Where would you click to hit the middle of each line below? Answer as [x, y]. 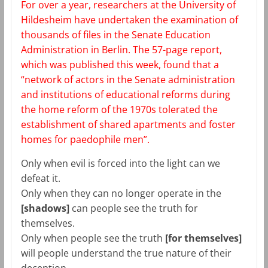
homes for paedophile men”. [85, 139]
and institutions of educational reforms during [125, 94]
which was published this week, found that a [120, 64]
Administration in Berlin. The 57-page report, [121, 49]
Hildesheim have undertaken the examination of [129, 19]
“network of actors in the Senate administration [128, 79]
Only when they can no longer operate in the [121, 193]
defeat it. [40, 178]
